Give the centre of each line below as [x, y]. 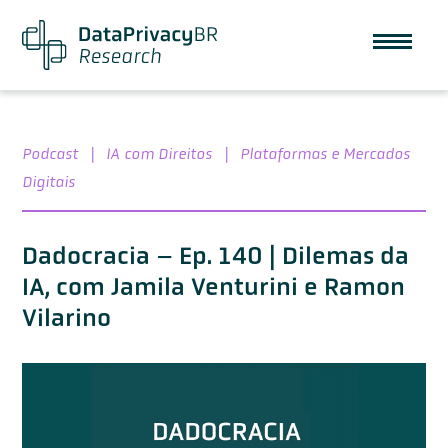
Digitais [48, 181]
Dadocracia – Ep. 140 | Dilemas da [215, 255]
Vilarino [66, 317]
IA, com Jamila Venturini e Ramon [213, 286]
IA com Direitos [159, 153]
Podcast [50, 153]
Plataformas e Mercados [325, 153]
